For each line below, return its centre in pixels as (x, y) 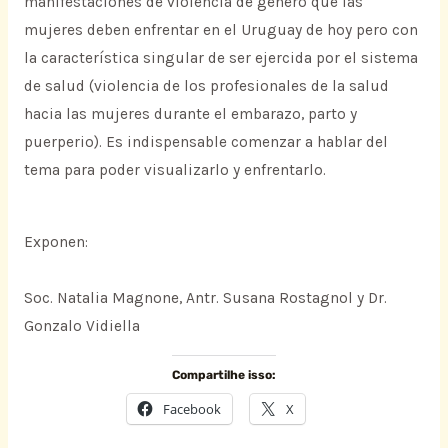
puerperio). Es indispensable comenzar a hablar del (205, 142)
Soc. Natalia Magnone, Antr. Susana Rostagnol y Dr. (205, 297)
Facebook (192, 409)
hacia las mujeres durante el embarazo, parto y (190, 114)
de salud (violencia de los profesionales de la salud (206, 86)
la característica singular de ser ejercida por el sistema (220, 58)
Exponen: (55, 241)
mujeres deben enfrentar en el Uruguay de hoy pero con (220, 30)
